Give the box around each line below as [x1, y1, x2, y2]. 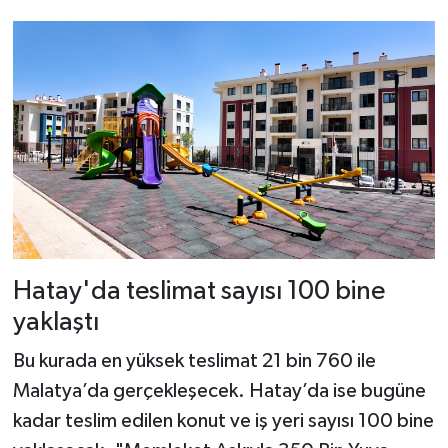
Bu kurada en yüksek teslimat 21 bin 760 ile [12, 351, 376, 372]
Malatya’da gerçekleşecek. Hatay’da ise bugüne [12, 381, 426, 402]
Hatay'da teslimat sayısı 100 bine [12, 277, 385, 305]
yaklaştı [12, 308, 99, 336]
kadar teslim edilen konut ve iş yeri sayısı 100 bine [12, 411, 434, 432]
